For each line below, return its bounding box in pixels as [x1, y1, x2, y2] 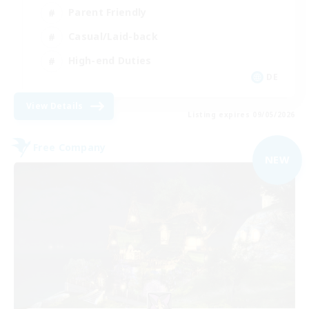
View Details [26, 99, 83, 112]
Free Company [33, 141, 106, 154]
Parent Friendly [68, 6, 147, 19]
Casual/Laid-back [68, 30, 158, 43]
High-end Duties [68, 54, 152, 68]
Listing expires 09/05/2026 [188, 109, 295, 119]
